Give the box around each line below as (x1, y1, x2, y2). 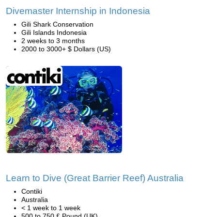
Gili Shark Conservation (21, 20, 93, 28)
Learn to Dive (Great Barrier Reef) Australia (6, 173, 184, 183)
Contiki (21, 187, 42, 195)
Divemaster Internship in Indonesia (6, 6, 150, 16)
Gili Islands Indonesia (21, 29, 87, 36)
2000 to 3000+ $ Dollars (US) (21, 45, 111, 53)
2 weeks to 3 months (21, 37, 85, 45)
